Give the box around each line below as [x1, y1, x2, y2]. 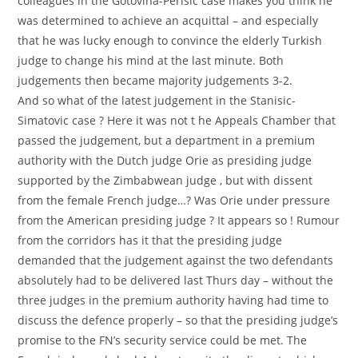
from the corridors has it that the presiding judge [18, 233, 283, 248]
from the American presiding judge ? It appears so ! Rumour [18, 213, 340, 228]
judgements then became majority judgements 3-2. [18, 73, 293, 88]
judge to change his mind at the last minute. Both [18, 53, 284, 68]
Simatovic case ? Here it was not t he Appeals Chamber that [18, 113, 336, 128]
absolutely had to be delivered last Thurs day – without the [18, 272, 334, 288]
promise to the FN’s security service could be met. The [18, 332, 308, 348]
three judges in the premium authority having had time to [18, 292, 329, 308]
